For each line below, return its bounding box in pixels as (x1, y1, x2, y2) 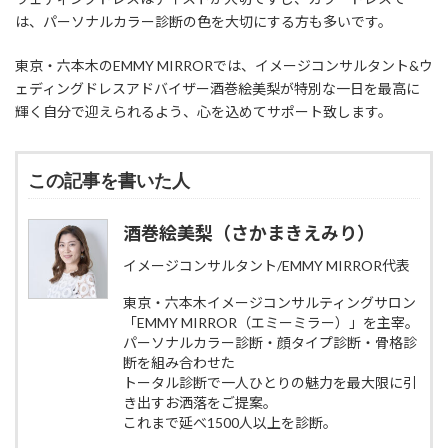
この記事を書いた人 (28, 171, 190, 192)
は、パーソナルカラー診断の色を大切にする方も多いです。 (15, 13, 392, 31)
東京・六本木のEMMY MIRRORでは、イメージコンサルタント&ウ (15, 57, 433, 75)
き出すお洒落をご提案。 (123, 394, 277, 412)
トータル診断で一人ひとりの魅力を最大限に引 (123, 374, 417, 392)
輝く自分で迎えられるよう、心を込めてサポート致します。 (15, 103, 392, 121)
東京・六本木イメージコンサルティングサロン (123, 294, 416, 312)
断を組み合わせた (123, 354, 235, 372)
